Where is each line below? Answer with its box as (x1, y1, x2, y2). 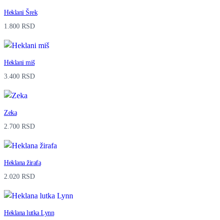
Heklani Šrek (4, 8, 37, 17)
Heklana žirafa (4, 158, 41, 166)
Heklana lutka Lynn (4, 208, 54, 217)
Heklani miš (4, 58, 35, 67)
